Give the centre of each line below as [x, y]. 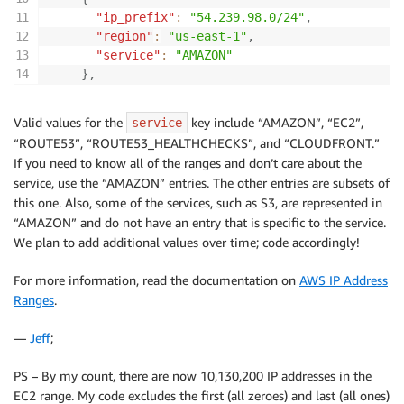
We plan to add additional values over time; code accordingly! [187, 242]
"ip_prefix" [135, 17]
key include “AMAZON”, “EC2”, [275, 122]
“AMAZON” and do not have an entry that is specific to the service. [200, 222]
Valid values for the [70, 122]
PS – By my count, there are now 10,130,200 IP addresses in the [193, 376]
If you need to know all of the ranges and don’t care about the [188, 163]
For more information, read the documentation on [156, 280]
